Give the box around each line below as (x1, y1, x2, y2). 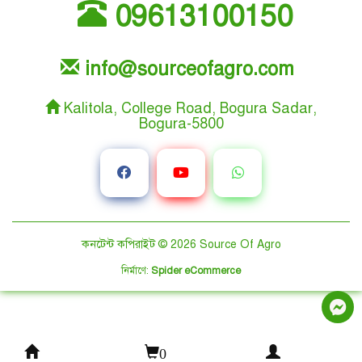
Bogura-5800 (138, 115, 224, 133)
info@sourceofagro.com (78, 57, 294, 81)
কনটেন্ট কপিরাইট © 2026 (81, 238, 200, 251)
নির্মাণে (121, 265, 146, 276)
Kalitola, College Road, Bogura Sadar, (60, 99, 317, 117)
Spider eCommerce (151, 265, 241, 276)
